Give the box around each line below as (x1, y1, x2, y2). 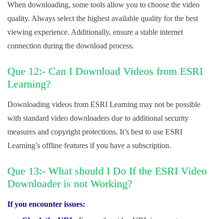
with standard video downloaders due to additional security (7, 113, 189, 122)
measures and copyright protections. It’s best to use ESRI (7, 127, 182, 136)
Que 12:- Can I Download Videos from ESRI (7, 65, 203, 77)
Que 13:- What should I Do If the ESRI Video (7, 164, 207, 177)
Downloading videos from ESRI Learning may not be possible (7, 100, 200, 109)
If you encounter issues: (7, 199, 85, 208)
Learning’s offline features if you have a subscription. (7, 141, 171, 150)
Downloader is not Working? (7, 177, 132, 190)
